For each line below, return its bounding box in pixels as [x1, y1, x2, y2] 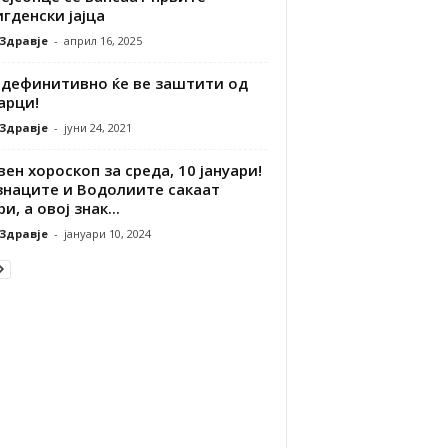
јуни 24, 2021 [63, 119, 132, 135]
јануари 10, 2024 [63, 225, 151, 241]
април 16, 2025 [63, 32, 142, 48]
